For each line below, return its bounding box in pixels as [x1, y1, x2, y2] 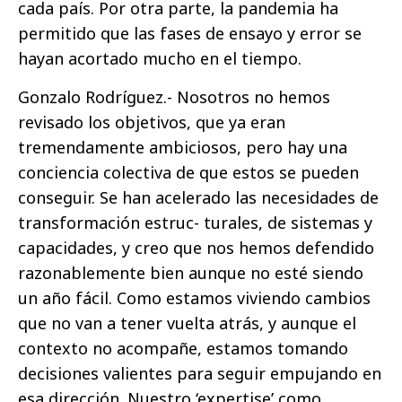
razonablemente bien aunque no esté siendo [18, 262, 363, 284]
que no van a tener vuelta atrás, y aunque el [18, 312, 356, 335]
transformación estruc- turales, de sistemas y [18, 212, 372, 234]
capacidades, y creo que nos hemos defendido [18, 237, 374, 259]
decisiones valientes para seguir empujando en [18, 363, 381, 385]
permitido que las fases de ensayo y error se [18, 22, 362, 45]
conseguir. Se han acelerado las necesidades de [18, 187, 379, 209]
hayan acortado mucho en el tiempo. [18, 48, 301, 70]
